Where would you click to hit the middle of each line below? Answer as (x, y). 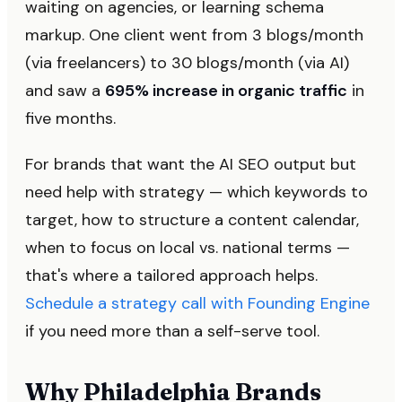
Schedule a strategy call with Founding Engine (197, 303)
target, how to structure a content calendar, (192, 219)
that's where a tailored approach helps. (171, 275)
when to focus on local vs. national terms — (188, 247)
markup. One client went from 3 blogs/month (194, 35)
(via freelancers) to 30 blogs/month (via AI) (187, 62)
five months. (70, 118)
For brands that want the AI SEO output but (191, 164)
